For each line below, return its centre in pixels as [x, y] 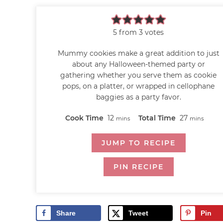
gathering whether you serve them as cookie [139, 75]
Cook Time [86, 118]
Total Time [158, 118]
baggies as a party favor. [138, 97]
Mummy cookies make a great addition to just [138, 53]
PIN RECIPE [138, 167]
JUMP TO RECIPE [138, 143]
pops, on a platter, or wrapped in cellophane [139, 86]
